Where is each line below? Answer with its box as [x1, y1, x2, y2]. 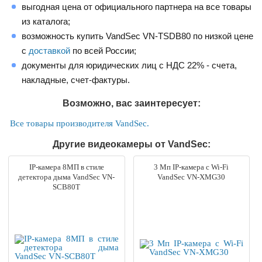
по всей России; [70, 45, 137, 56]
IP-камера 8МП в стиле [29, 162, 104, 171]
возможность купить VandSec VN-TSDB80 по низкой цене [22, 30, 254, 41]
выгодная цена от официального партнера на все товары [22, 1, 252, 12]
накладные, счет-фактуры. [22, 74, 130, 85]
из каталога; [22, 16, 71, 26]
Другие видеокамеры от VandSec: [53, 139, 211, 149]
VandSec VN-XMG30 [157, 172, 226, 181]
